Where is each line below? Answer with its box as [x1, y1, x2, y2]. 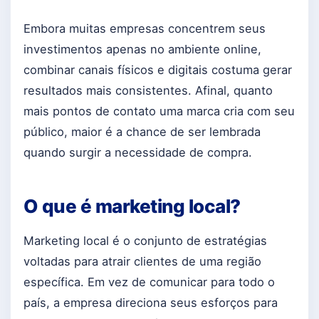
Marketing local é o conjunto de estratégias [23, 234, 267, 249]
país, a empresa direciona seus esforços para [23, 296, 278, 310]
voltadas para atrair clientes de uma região [23, 254, 261, 269]
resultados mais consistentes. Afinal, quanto [23, 83, 273, 98]
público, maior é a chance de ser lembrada [23, 125, 261, 140]
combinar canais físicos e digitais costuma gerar [23, 63, 292, 78]
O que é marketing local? [23, 194, 241, 217]
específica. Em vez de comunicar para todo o [23, 275, 275, 290]
